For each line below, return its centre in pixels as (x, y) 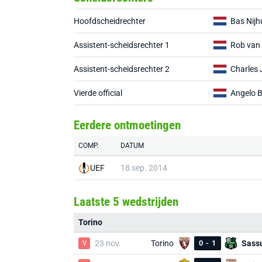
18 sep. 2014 (144, 168)
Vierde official (98, 93)
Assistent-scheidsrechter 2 (122, 69)
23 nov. (108, 243)
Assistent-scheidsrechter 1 (122, 45)
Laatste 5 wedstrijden (126, 202)
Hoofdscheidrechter (110, 21)
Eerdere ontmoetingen (127, 125)
